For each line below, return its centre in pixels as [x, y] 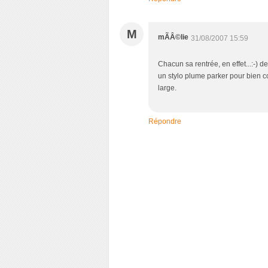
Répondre [165, 121]
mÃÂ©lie [173, 37]
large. [167, 88]
